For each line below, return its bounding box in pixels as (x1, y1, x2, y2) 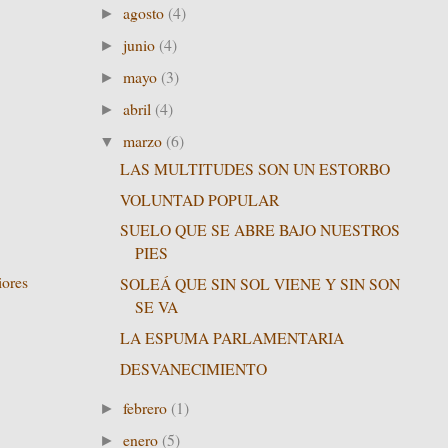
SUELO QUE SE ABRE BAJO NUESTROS (119, 219, 400, 241)
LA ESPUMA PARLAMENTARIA (119, 327, 344, 349)
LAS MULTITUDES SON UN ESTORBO (119, 157, 390, 179)
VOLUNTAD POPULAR (119, 188, 279, 210)
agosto (123, 2, 169, 24)
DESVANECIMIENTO (119, 357, 267, 379)
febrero (123, 396, 172, 418)
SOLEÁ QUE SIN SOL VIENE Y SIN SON (119, 273, 400, 295)
